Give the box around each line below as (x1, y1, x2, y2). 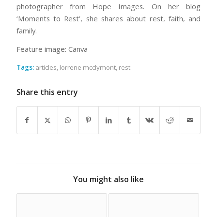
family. (16, 26, 37, 36)
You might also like (73, 173, 144, 185)
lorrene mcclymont (59, 62, 116, 72)
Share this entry (16, 86, 78, 97)
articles (35, 62, 57, 72)
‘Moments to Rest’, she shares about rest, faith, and (16, 14, 201, 24)
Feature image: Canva (16, 44, 88, 54)
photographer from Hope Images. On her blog (16, 1, 201, 12)
